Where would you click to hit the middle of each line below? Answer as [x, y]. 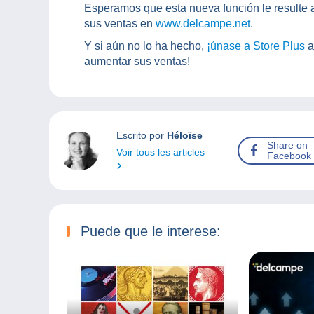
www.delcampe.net [203, 24]
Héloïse [184, 136]
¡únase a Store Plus [256, 46]
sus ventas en [120, 24]
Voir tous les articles [160, 152]
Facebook [289, 156]
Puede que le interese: [151, 232]
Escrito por [141, 136]
